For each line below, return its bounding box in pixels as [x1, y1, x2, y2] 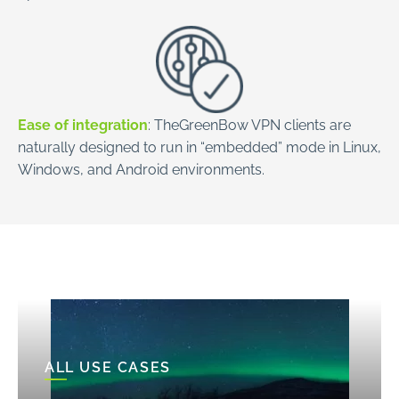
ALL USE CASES [45, 355, 171, 376]
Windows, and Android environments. [18, 158, 265, 178]
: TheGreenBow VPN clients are [148, 113, 351, 134]
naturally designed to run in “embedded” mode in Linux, [18, 135, 381, 156]
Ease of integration [18, 113, 148, 134]
